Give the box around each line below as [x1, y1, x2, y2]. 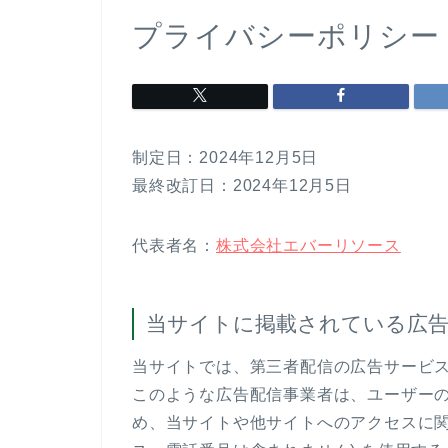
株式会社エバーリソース [216, 237, 401, 255]
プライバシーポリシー [132, 20, 440, 53]
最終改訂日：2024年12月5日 [132, 177, 352, 195]
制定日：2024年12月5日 [132, 149, 319, 167]
